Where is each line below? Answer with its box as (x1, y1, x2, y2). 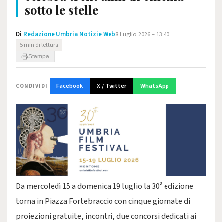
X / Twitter (97, 81, 126, 90)
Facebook (56, 81, 83, 90)
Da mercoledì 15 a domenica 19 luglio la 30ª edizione (16, 180, 193, 193)
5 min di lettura (20, 41, 58, 49)
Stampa (28, 53, 49, 60)
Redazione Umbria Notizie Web (23, 30, 115, 39)
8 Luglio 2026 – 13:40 (115, 30, 169, 39)
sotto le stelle (25, 2, 98, 18)
